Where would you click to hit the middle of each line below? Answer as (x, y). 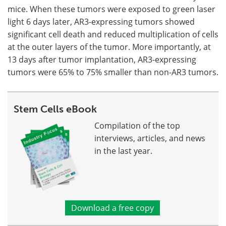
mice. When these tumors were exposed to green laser (111, 9)
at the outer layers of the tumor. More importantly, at (109, 47)
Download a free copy (112, 208)
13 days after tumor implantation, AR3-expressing (102, 60)
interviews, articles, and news (150, 138)
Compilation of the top (137, 126)
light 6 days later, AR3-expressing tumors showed (101, 22)
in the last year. (123, 151)
